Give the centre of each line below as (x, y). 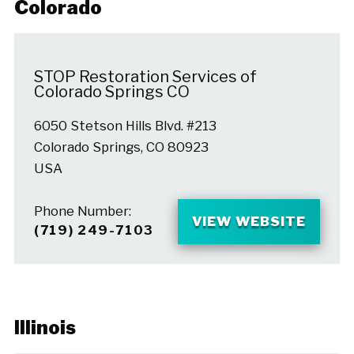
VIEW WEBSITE (249, 222)
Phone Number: (82, 211)
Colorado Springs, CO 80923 (121, 147)
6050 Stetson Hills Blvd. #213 (125, 126)
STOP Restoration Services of (145, 76)
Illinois (45, 327)
